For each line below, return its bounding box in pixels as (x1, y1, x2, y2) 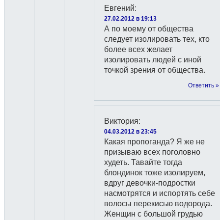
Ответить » (188, 82, 219, 88)
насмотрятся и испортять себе (104, 189, 215, 197)
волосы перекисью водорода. (104, 199, 212, 208)
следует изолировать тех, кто (104, 35, 210, 43)
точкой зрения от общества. (104, 66, 205, 74)
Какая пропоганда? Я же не (104, 137, 205, 146)
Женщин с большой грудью (104, 210, 203, 218)
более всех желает (104, 45, 172, 54)
